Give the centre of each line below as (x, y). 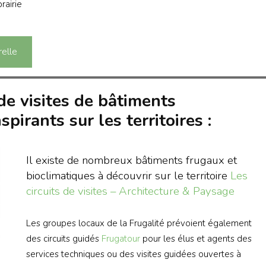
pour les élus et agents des (196, 239)
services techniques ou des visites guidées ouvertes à (133, 254)
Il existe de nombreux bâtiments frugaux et (131, 160)
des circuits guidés (64, 239)
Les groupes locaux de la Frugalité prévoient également (139, 224)
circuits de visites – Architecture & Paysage (130, 191)
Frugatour (121, 239)
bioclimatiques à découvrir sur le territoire (128, 175)
